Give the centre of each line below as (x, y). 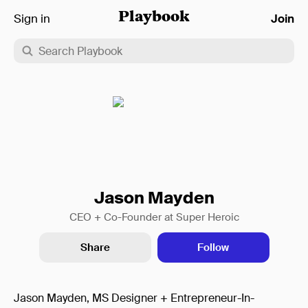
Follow (213, 247)
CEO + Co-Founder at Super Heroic (154, 217)
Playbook (154, 18)
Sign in (32, 19)
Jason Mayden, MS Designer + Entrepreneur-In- (134, 298)
